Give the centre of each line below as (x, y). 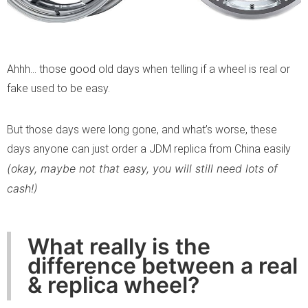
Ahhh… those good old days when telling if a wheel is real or (148, 69)
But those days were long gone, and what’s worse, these (142, 129)
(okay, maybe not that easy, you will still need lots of (142, 168)
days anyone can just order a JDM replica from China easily (149, 148)
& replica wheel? (113, 285)
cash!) (22, 188)
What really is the (119, 246)
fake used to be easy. (58, 88)
